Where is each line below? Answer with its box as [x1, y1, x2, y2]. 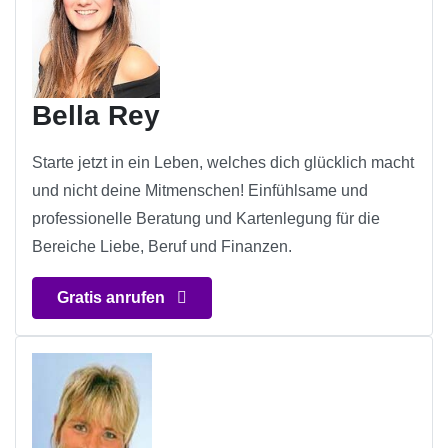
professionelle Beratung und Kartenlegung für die [32, 210, 380, 228]
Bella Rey [32, 100, 160, 132]
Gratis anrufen [57, 289, 169, 307]
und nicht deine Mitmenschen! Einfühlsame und [32, 182, 368, 200]
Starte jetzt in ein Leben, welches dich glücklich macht [32, 154, 414, 172]
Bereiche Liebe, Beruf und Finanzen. [32, 238, 292, 256]
